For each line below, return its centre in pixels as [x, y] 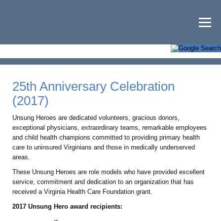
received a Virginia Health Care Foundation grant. [82, 192]
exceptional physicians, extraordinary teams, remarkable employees [110, 128]
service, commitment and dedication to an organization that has [103, 182]
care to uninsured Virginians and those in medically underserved [104, 147]
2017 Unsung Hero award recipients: [67, 206]
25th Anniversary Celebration [93, 86]
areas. [21, 157]
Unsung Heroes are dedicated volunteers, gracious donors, [96, 118]
